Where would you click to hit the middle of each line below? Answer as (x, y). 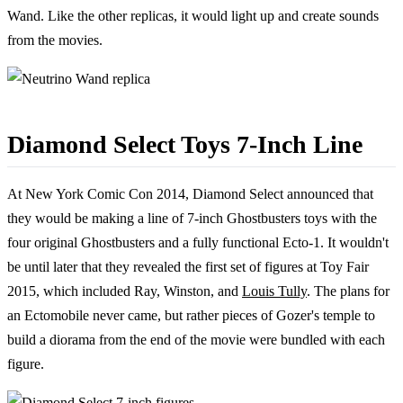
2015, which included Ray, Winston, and (125, 291)
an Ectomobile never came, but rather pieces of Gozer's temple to (191, 315)
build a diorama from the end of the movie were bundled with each (196, 339)
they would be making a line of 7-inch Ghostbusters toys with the (192, 218)
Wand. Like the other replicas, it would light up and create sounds (193, 15)
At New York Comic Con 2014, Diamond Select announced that (190, 193)
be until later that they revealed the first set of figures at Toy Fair (188, 266)
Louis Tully (274, 291)
